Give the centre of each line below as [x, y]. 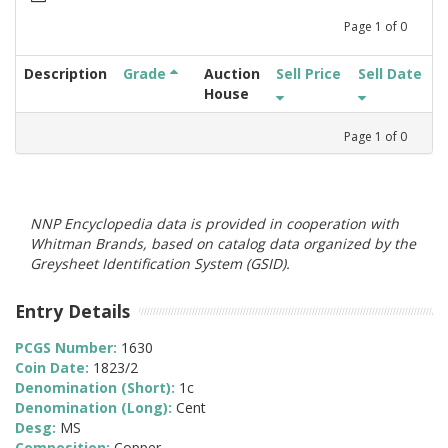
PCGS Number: [68, 348]
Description [65, 73]
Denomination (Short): [97, 388]
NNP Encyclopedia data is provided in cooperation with [214, 223]
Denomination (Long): [95, 408]
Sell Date [390, 73]
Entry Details [72, 310]
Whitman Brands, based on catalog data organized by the [223, 243]
